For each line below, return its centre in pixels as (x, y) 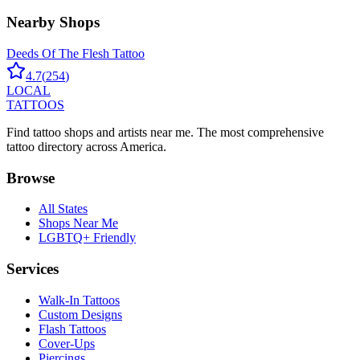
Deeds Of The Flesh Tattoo (76, 54)
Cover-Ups (67, 343)
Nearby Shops (53, 22)
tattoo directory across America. (86, 147)
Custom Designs (80, 314)
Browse (31, 178)
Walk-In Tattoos (79, 300)
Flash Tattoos (72, 329)
